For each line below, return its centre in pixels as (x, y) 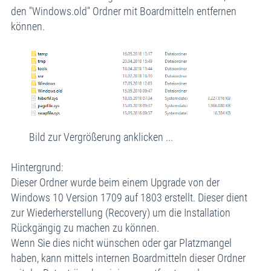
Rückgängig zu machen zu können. (85, 228)
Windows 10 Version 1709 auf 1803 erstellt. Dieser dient (129, 198)
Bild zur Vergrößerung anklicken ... (101, 137)
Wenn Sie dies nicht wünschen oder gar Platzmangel (121, 243)
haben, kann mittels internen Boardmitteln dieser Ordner (128, 258)
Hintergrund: (37, 168)
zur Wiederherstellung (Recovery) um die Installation (120, 213)
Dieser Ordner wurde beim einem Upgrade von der (115, 183)
